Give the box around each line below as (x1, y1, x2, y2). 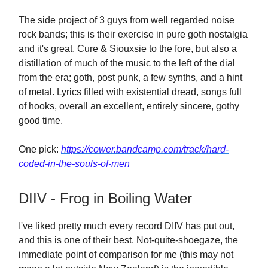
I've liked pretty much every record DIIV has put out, (19, 221, 234, 231)
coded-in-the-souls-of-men (19, 159, 130, 169)
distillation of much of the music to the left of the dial (19, 58, 235, 68)
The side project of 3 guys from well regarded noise (19, 15, 234, 25)
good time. (19, 115, 63, 126)
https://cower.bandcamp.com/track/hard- (61, 144, 229, 154)
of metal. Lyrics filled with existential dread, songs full (19, 87, 242, 97)
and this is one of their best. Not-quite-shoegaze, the (19, 235, 238, 245)
